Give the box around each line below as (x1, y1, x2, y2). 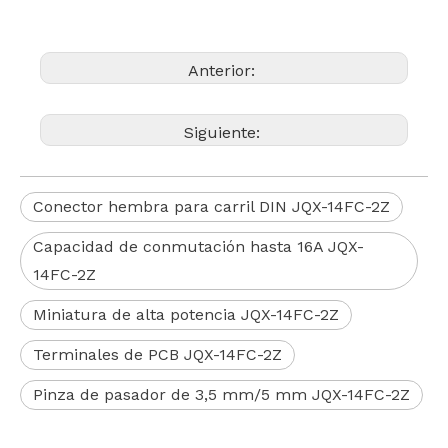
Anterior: (188, 61, 260, 80)
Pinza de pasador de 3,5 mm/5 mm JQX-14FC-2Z (33, 385, 410, 404)
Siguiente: (183, 123, 265, 142)
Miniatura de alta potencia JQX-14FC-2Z (33, 305, 339, 324)
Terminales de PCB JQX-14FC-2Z (33, 345, 282, 364)
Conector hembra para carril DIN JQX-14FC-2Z (33, 197, 390, 216)
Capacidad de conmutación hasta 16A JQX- (33, 237, 364, 256)
